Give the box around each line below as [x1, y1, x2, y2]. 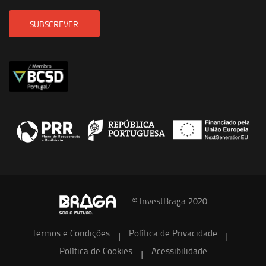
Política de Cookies [59, 245, 132, 258]
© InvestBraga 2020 [132, 194, 207, 207]
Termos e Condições [32, 227, 110, 240]
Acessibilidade [151, 245, 207, 258]
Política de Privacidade [129, 227, 217, 240]
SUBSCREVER [30, 18, 79, 30]
